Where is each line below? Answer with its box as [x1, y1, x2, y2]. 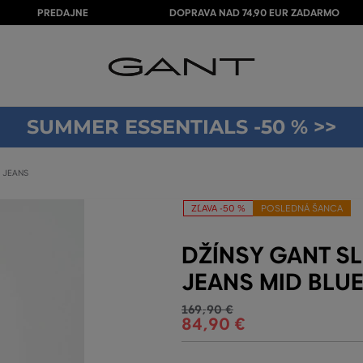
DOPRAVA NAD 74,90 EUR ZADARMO [169, 6, 340, 19]
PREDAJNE [37, 6, 88, 19]
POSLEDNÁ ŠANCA [261, 203, 343, 214]
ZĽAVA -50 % [191, 203, 246, 214]
